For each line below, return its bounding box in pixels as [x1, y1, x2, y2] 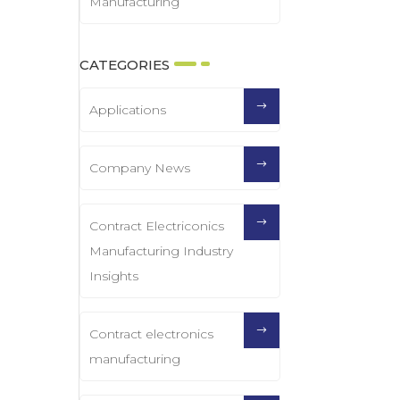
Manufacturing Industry [89, 243, 234, 260]
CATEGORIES [79, 56, 171, 74]
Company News [89, 160, 191, 177]
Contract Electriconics [89, 218, 225, 235]
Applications [89, 102, 167, 119]
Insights [89, 268, 139, 285]
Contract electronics [89, 326, 214, 343]
